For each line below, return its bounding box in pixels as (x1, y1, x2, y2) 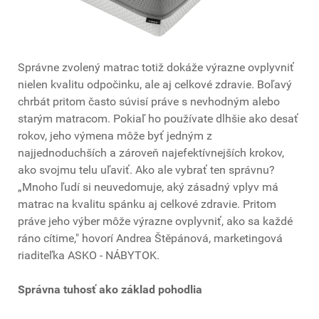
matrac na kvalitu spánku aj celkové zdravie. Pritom (18, 197, 276, 211)
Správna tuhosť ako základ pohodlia (18, 283, 202, 297)
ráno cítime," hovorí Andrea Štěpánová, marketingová (18, 231, 283, 246)
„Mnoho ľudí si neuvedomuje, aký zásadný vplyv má (18, 180, 278, 194)
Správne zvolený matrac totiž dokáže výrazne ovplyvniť (18, 61, 294, 75)
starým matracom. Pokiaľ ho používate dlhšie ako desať (18, 112, 298, 126)
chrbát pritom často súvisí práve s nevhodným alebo (18, 95, 280, 109)
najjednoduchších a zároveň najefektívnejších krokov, (18, 146, 284, 160)
